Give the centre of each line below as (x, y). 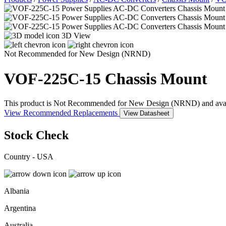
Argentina (20, 208)
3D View (76, 36)
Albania (17, 191)
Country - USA (29, 156)
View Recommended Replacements (62, 113)
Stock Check (36, 135)
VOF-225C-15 (54, 78)
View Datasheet (147, 114)
